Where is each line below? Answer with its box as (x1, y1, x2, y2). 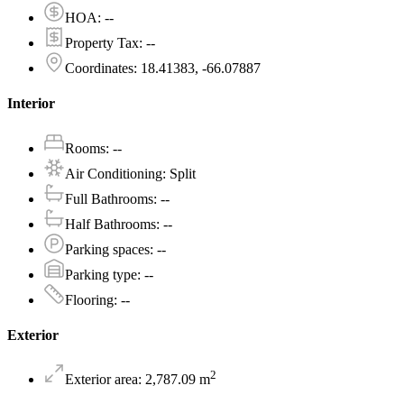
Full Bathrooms (65, 190, 153, 207)
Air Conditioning (65, 165, 162, 181)
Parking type (65, 266, 137, 282)
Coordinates (65, 60, 133, 77)
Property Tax (65, 35, 139, 51)
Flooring (65, 291, 114, 308)
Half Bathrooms (65, 216, 156, 232)
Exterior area (65, 372, 138, 388)
